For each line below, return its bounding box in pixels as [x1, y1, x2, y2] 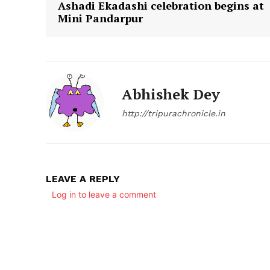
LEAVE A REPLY [46, 172, 120, 184]
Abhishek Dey [122, 84, 220, 104]
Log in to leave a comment [52, 189, 156, 199]
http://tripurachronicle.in [122, 108, 225, 118]
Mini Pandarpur [58, 10, 143, 25]
